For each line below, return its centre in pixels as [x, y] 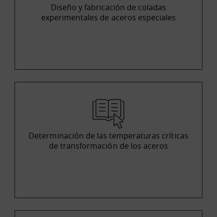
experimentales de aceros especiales [108, 18]
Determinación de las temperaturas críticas [108, 136]
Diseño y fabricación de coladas [108, 8]
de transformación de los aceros [108, 146]
